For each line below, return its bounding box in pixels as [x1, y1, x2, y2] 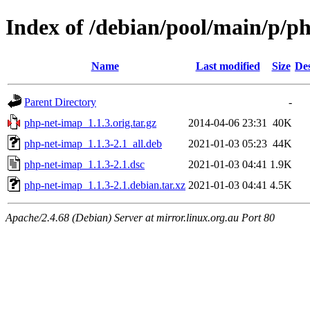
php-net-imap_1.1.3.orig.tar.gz [24, 116, 156, 129]
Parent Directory [24, 95, 96, 108]
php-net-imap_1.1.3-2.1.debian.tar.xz [24, 179, 185, 191]
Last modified [195, 60, 260, 72]
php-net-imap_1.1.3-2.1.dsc [24, 158, 145, 170]
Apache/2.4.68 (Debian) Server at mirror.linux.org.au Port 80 [6, 211, 275, 224]
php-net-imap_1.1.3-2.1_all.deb [24, 137, 162, 149]
